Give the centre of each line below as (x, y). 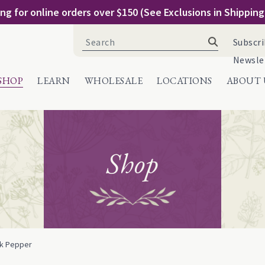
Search (95, 38)
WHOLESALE (113, 81)
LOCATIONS (185, 81)
